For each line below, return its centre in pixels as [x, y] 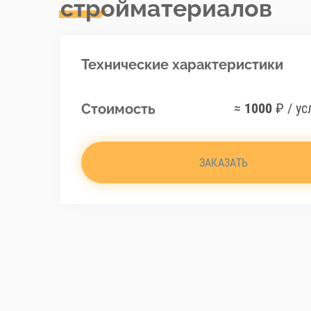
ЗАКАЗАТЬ [224, 163]
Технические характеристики [182, 65]
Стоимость [118, 109]
